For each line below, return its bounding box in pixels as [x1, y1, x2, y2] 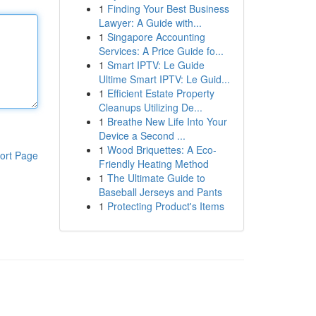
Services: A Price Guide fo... [98, 44, 224, 58]
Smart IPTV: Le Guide [107, 58, 205, 72]
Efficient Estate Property [107, 86, 214, 100]
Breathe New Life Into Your [107, 114, 227, 128]
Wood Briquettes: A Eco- [107, 142, 217, 157]
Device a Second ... [98, 128, 186, 142]
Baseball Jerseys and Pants [98, 185, 222, 199]
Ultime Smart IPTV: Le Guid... [98, 72, 230, 86]
